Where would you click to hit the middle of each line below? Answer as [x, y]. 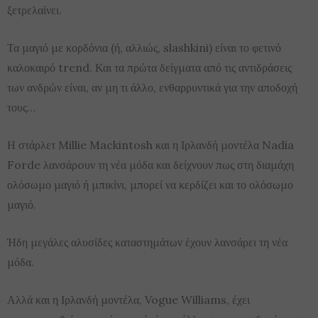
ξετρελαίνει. [34, 10]
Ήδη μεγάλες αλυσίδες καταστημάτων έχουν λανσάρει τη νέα [147, 242]
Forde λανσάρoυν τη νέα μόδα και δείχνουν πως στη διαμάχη [150, 165]
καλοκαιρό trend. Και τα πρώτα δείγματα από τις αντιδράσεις [149, 67]
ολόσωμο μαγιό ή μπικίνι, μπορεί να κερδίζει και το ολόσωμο [150, 185]
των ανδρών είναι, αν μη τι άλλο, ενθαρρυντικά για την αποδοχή [152, 87]
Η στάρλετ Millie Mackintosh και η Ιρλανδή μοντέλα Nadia [150, 145]
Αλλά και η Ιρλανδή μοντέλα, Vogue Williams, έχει [128, 300]
